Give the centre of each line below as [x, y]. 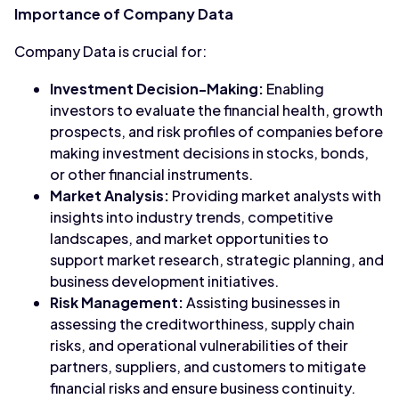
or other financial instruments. [151, 174]
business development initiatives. [164, 281]
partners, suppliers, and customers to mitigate [208, 366]
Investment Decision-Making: [157, 89]
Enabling [294, 89]
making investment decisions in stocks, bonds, [209, 153]
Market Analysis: [110, 195]
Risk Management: [117, 302]
